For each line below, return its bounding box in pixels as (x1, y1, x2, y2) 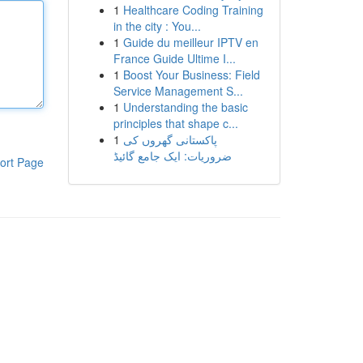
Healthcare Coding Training (122, 2, 263, 18)
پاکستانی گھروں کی (122, 131, 217, 147)
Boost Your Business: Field (122, 66, 260, 83)
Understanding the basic (122, 99, 248, 115)
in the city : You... (113, 18, 201, 34)
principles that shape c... (113, 115, 238, 131)
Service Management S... (113, 83, 243, 99)
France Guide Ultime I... (113, 50, 236, 66)
